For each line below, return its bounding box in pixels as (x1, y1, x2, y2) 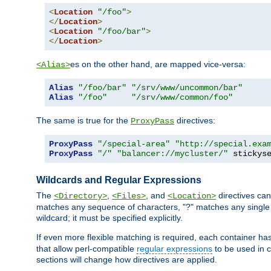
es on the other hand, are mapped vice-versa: (70, 59, 246, 69)
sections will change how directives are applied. (36, 254, 217, 264)
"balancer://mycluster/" (117, 148, 228, 158)
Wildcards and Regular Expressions (36, 175, 201, 186)
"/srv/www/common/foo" (131, 92, 233, 102)
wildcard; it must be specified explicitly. (36, 212, 183, 223)
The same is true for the (36, 115, 131, 125)
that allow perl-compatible (36, 243, 137, 253)
